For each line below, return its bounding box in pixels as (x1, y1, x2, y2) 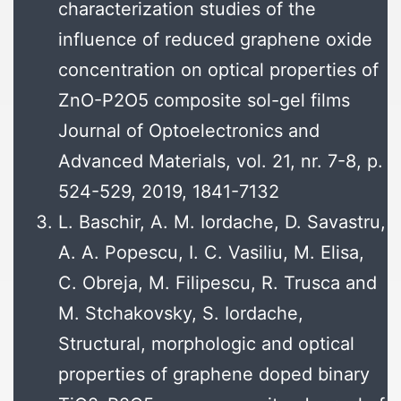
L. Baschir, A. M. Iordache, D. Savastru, (58, 211, 386, 234)
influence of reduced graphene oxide (58, 29, 372, 51)
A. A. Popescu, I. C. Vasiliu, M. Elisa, (58, 242, 364, 264)
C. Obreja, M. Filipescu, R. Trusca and (58, 272, 377, 294)
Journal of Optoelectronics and (58, 120, 320, 142)
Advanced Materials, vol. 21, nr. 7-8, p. (58, 150, 383, 173)
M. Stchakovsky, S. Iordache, (58, 303, 303, 325)
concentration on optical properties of (58, 59, 379, 81)
